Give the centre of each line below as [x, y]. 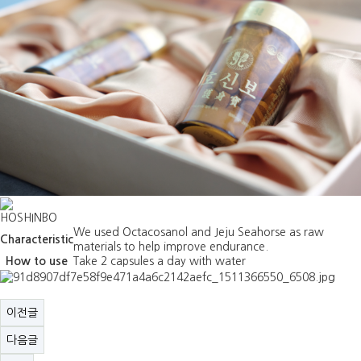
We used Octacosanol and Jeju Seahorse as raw [199, 232]
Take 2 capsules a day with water [160, 261]
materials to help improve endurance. [171, 247]
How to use [37, 261]
